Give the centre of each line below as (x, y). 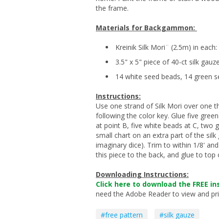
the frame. (112, 8)
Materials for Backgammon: (146, 28)
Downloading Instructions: (142, 175)
